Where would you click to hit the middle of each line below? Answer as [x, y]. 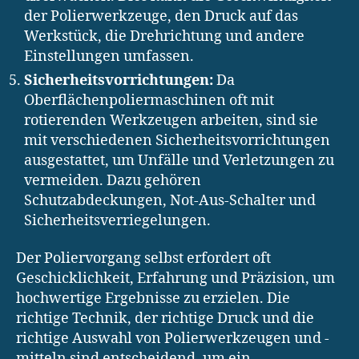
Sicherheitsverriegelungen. [117, 220]
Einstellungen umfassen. [109, 56]
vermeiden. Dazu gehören [113, 180]
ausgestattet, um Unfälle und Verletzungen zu [179, 160]
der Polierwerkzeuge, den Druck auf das [161, 16]
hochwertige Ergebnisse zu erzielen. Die [153, 299]
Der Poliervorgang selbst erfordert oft [143, 259]
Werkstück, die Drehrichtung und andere [164, 36]
